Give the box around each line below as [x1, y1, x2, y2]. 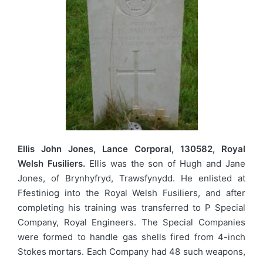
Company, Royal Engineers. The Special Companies [18, 216, 245, 228]
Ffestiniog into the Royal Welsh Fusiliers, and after [18, 187, 245, 198]
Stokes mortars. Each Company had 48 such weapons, [18, 245, 245, 257]
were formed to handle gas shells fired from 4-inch [18, 231, 245, 242]
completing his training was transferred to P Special [18, 201, 245, 213]
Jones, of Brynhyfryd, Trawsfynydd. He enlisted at [18, 172, 245, 184]
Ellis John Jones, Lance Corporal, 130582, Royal [18, 143, 245, 154]
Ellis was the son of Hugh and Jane [85, 157, 246, 169]
